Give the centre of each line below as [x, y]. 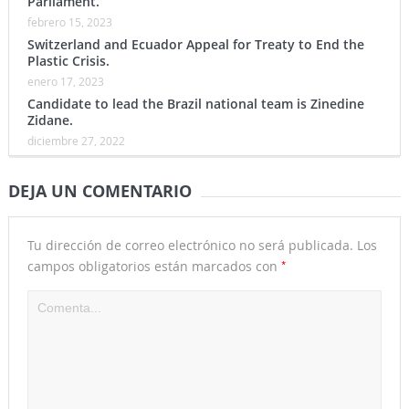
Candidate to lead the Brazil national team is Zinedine [195, 104]
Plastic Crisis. [68, 61]
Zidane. [50, 121]
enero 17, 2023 [65, 82]
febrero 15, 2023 [69, 22]
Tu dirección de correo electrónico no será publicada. [190, 246]
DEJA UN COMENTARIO [100, 192]
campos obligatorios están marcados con [154, 267]
